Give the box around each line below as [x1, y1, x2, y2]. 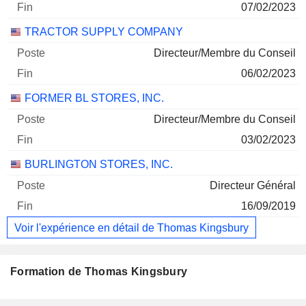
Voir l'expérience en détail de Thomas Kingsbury [14, 221, 249, 234]
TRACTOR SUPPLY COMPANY [25, 26, 183, 38]
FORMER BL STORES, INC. [25, 92, 164, 105]
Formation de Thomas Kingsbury [10, 266, 188, 278]
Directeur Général [210, 180, 296, 192]
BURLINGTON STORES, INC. [25, 158, 173, 171]
